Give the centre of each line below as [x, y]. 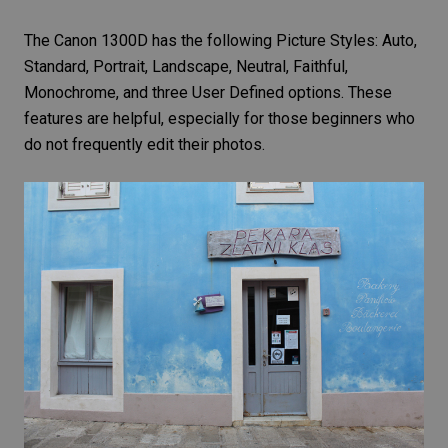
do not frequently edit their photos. [144, 144]
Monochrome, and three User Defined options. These [208, 92]
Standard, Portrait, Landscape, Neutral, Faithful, [186, 66]
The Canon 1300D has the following [150, 40]
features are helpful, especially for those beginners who [219, 118]
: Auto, [396, 40]
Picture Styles [325, 40]
